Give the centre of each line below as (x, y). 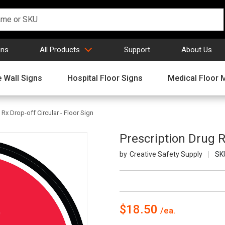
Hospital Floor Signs (105, 78)
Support (137, 49)
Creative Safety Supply (166, 154)
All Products (60, 49)
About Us (197, 49)
